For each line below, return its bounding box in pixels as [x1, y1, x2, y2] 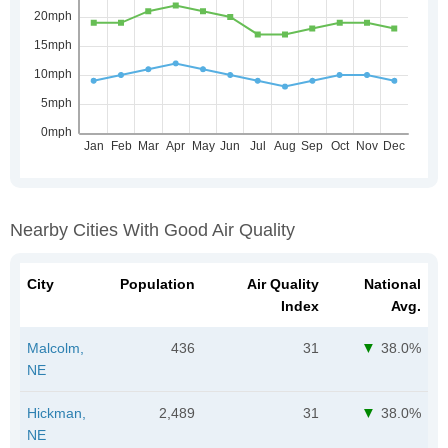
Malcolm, [27, 339, 84, 356]
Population [120, 275, 195, 292]
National [364, 275, 421, 292]
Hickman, [27, 404, 86, 421]
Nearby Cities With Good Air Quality [10, 219, 295, 240]
